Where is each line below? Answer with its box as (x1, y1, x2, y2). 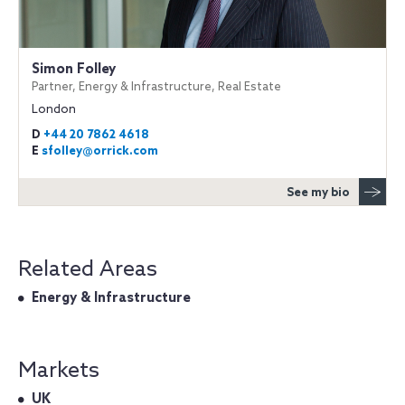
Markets (18, 358, 99, 384)
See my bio (287, 186, 350, 200)
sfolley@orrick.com (42, 145, 158, 158)
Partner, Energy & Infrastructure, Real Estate (32, 80, 281, 94)
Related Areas (18, 257, 157, 283)
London (32, 103, 76, 117)
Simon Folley (32, 61, 116, 78)
